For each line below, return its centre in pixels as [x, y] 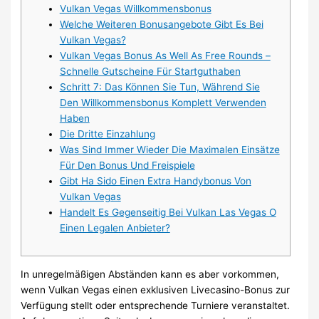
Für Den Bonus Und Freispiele [127, 166]
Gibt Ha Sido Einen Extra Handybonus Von [155, 181]
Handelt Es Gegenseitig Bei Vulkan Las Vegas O [168, 213]
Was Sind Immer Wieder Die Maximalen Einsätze [169, 150]
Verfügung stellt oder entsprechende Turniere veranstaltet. [156, 305]
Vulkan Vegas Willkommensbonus [135, 9]
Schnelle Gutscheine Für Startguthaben [150, 72]
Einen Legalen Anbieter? [115, 228]
